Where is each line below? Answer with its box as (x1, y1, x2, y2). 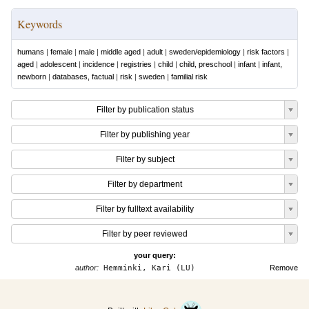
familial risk (171, 72, 208, 81)
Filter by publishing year (100, 130, 190, 139)
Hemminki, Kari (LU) (98, 263, 195, 272)
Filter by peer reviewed (102, 229, 188, 239)
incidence (83, 60, 114, 68)
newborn (17, 72, 46, 81)
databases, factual (52, 72, 114, 81)
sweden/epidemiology (169, 48, 241, 56)
